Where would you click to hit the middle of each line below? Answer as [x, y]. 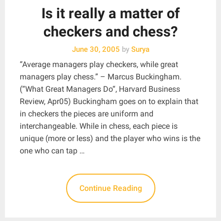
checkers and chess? [110, 31]
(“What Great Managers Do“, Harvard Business [100, 89]
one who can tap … [52, 150]
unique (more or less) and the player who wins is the [110, 138]
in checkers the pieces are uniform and [87, 113]
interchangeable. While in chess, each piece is [99, 126]
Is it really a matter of [110, 13]
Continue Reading [110, 188]
